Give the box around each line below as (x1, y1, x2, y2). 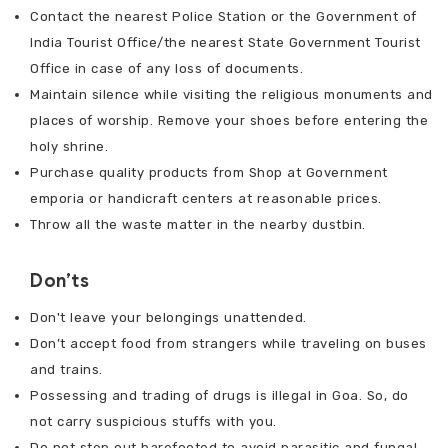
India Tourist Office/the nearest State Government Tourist (30, 35, 421, 51)
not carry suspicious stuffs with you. (30, 414, 277, 430)
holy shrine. (30, 139, 108, 155)
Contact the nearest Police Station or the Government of (30, 9, 417, 25)
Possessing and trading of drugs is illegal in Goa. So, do (30, 388, 409, 404)
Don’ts (30, 270, 89, 293)
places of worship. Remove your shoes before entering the (30, 113, 428, 129)
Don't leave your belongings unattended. (30, 310, 307, 326)
